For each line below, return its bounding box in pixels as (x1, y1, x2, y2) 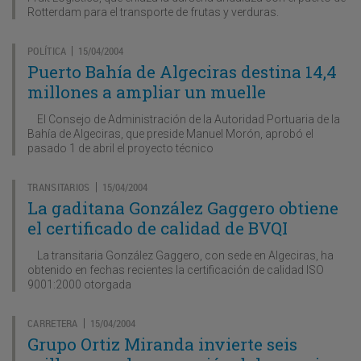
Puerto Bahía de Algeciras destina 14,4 (27, 60, 337, 83)
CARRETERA (27, 315, 78, 330)
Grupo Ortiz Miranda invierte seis (27, 332, 297, 355)
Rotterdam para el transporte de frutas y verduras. (27, 5, 279, 19)
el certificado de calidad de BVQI (27, 216, 288, 239)
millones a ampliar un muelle (27, 80, 266, 103)
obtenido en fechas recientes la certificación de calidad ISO (27, 263, 324, 276)
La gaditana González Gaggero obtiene (27, 196, 338, 219)
